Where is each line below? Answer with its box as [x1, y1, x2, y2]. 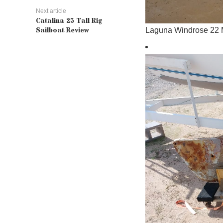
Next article [36, 7, 66, 14]
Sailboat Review [36, 25, 89, 35]
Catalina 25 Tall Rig [36, 16, 102, 26]
